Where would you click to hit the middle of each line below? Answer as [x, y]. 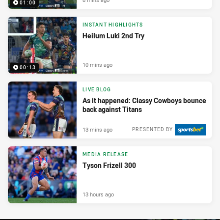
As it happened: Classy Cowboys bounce [144, 101]
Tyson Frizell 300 [109, 165]
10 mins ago [97, 65]
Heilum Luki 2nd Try [113, 36]
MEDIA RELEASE [106, 155]
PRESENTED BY [152, 130]
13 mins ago [97, 130]
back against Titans [112, 110]
